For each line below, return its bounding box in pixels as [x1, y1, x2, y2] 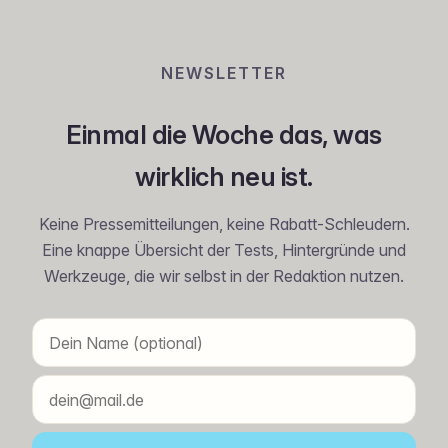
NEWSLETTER [161, 62, 287, 83]
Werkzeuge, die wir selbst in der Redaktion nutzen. [44, 266, 404, 287]
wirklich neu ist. [135, 161, 313, 193]
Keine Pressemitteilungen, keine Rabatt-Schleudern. [38, 214, 410, 235]
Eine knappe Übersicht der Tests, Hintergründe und [42, 240, 406, 261]
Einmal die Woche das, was [66, 119, 382, 151]
